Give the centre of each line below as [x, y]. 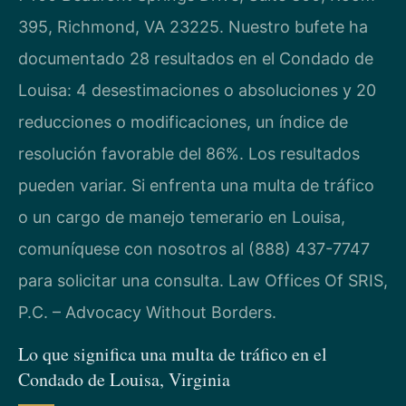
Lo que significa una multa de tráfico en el [173, 353]
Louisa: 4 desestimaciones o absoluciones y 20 [197, 91]
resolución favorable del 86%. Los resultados [189, 154]
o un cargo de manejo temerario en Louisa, [182, 217]
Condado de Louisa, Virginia [124, 379]
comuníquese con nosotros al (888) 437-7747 [194, 249]
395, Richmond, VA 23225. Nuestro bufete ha [193, 27]
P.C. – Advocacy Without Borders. [147, 313]
